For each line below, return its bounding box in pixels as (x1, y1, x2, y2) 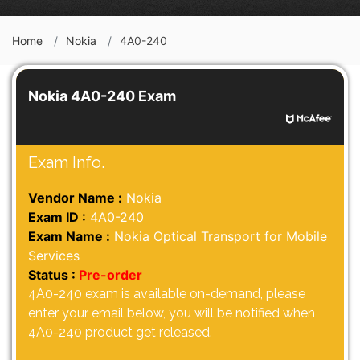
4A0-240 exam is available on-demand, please (28, 286, 305, 301)
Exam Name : (28, 228, 110, 244)
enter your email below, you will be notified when (28, 305, 315, 321)
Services (28, 247, 80, 264)
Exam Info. (28, 153, 104, 172)
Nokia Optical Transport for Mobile (110, 228, 327, 244)
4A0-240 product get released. (28, 325, 212, 340)
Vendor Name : (28, 190, 122, 206)
